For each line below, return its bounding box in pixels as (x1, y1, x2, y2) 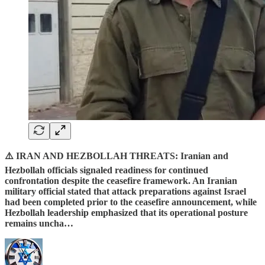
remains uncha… (5, 218, 73, 228)
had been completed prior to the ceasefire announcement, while (5, 196, 257, 207)
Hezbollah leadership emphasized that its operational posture (5, 207, 248, 218)
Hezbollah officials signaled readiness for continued (5, 164, 208, 175)
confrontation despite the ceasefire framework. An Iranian (5, 175, 237, 186)
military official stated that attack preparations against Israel (5, 186, 246, 196)
